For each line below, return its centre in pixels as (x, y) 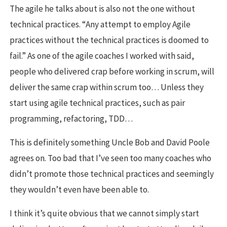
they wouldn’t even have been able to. (79, 190)
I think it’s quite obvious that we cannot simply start (104, 214)
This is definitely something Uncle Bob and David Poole (110, 143)
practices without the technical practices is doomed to (109, 40)
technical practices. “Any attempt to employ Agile (100, 25)
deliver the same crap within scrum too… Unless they (107, 87)
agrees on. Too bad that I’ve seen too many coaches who (110, 158)
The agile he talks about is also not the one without (102, 9)
